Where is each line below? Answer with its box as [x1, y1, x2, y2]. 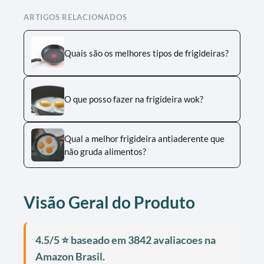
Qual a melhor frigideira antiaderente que [64, 133, 225, 144]
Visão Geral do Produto [24, 192, 195, 212]
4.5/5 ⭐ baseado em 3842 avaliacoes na [35, 233, 216, 246]
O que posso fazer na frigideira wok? [64, 93, 203, 104]
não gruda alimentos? [64, 146, 146, 157]
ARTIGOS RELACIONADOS [24, 12, 127, 22]
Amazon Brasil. [35, 249, 105, 263]
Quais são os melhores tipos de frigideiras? [64, 47, 229, 58]
